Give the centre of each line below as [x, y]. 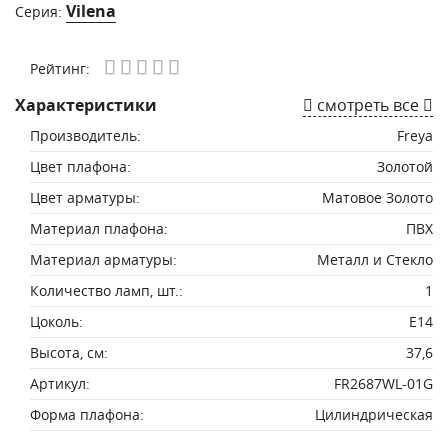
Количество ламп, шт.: [106, 290]
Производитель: [85, 135]
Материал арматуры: [103, 259]
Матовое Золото [377, 197]
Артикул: [60, 383]
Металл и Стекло [375, 259]
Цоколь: [56, 321]
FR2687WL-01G [383, 383]
